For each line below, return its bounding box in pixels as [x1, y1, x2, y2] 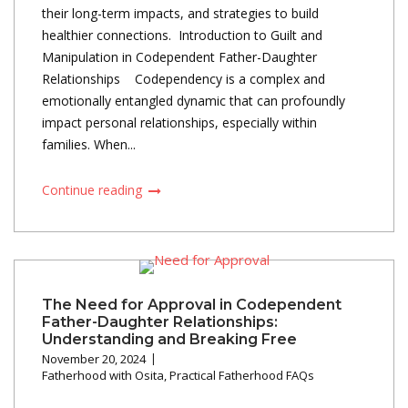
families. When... [42, 135, 136, 153]
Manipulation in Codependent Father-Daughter [42, 47, 317, 66]
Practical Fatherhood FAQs [169, 366, 314, 383]
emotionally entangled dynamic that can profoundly [42, 91, 345, 109]
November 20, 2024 [42, 350, 146, 367]
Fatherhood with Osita [42, 366, 164, 383]
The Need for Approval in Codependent [42, 295, 342, 313]
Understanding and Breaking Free [42, 330, 297, 348]
